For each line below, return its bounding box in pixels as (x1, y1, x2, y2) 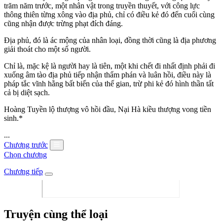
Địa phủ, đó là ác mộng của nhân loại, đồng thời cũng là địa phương (4, 36, 216, 44)
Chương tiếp (4, 167, 43, 176)
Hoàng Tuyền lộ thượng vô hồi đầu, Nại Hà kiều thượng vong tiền (4, 105, 211, 113)
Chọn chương (4, 150, 47, 159)
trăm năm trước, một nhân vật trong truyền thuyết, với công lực (4, 1, 200, 10)
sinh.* (4, 113, 23, 122)
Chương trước (4, 140, 48, 149)
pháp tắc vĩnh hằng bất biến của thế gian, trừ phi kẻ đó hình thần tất (4, 79, 214, 88)
